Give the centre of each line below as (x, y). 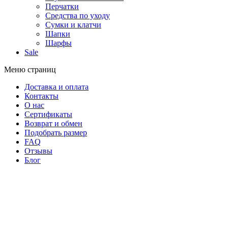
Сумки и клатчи (73, 25)
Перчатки (62, 6)
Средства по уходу (78, 16)
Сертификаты (48, 114)
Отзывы (38, 151)
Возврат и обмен (53, 123)
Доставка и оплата (56, 87)
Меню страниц (30, 69)
